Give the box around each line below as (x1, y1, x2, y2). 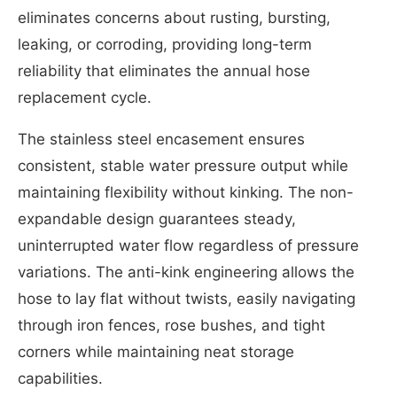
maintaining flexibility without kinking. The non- (18, 183, 354, 202)
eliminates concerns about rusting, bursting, (18, 9, 331, 27)
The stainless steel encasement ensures (18, 130, 305, 149)
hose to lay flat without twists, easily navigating (18, 290, 355, 308)
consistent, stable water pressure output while (18, 157, 348, 175)
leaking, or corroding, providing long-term (18, 35, 312, 54)
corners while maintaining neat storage (18, 343, 294, 362)
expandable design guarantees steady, (18, 210, 296, 229)
